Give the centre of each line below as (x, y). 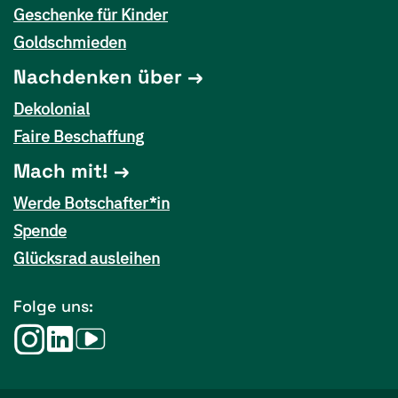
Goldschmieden (70, 42)
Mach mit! (61, 171)
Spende (40, 231)
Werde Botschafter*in (92, 203)
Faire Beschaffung (79, 136)
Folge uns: (53, 306)
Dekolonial (52, 109)
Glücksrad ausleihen (87, 258)
